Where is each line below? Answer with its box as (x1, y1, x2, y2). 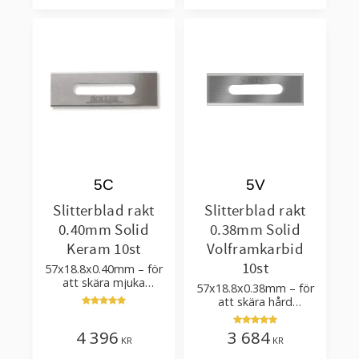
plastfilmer (75, 288, 132, 304)
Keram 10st (67, 239, 141, 260)
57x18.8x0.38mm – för (196, 280, 314, 296)
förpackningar (219, 321, 292, 337)
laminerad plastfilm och (193, 307, 317, 323)
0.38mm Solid (210, 220, 301, 240)
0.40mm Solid (58, 220, 149, 240)
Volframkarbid (206, 239, 305, 260)
